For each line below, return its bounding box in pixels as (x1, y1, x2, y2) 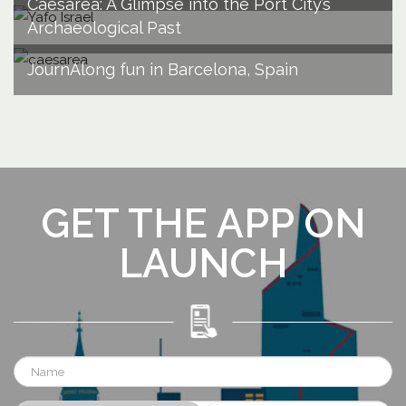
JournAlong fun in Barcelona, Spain (27, 59, 298, 79)
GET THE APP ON (41, 199, 365, 246)
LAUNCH (119, 239, 287, 286)
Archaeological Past (27, 17, 181, 37)
